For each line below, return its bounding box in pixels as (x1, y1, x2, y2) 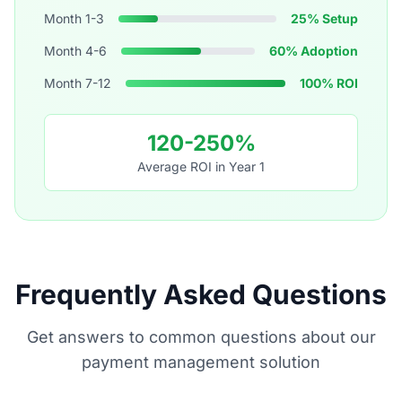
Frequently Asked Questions (15, 278, 387, 310)
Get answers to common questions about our (26, 328, 376, 346)
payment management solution (82, 353, 320, 371)
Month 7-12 (44, 75, 111, 91)
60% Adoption (269, 43, 358, 58)
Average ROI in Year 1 (137, 159, 265, 174)
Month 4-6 (44, 43, 107, 58)
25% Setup (291, 11, 358, 26)
